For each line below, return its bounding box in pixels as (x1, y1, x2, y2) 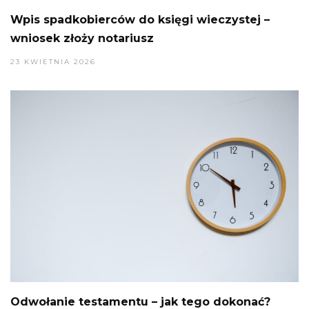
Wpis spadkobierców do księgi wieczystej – (10, 12, 270, 26)
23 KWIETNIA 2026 (10, 57, 96, 66)
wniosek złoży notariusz (10, 31, 154, 45)
